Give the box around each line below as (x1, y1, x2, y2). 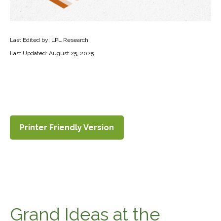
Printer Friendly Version (20, 123, 114, 132)
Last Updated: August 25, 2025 (10, 50, 94, 57)
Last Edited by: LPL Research (10, 37, 88, 43)
